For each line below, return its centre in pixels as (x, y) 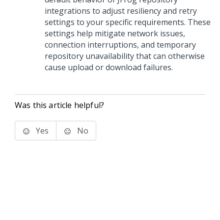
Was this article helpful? (59, 105)
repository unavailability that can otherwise (125, 56)
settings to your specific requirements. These (128, 22)
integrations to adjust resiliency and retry (121, 11)
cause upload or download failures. (109, 67)
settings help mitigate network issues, (115, 33)
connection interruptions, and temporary (120, 45)
